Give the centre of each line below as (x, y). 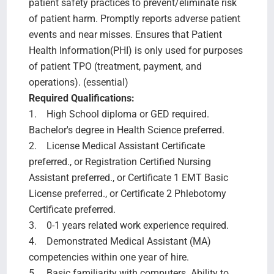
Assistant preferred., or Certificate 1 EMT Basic (128, 177)
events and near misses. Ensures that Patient (125, 34)
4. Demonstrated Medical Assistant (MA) (120, 241)
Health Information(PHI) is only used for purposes (135, 50)
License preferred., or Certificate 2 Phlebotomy (127, 193)
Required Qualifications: (81, 98)
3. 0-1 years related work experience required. (128, 225)
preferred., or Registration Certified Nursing (120, 161)
